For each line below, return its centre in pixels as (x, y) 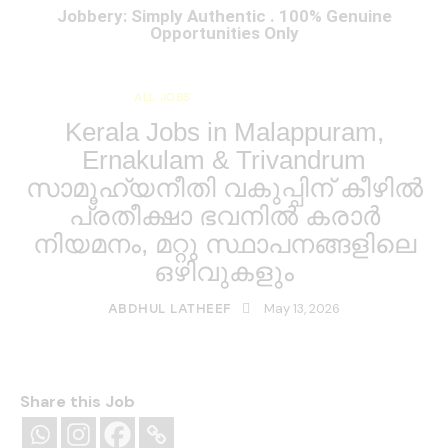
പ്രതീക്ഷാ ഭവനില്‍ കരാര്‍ (224, 216)
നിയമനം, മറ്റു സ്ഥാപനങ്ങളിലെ (224, 244)
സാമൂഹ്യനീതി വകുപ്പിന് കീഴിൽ (224, 188)
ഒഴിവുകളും (224, 272)
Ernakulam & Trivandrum (224, 160)
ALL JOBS (163, 98)
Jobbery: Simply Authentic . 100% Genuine (224, 16)
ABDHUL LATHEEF (169, 308)
